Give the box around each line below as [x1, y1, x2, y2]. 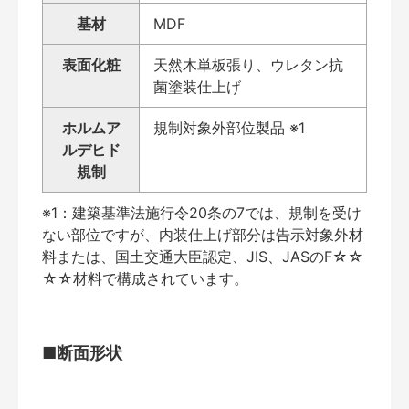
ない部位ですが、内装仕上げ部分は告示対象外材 [42, 225, 363, 244]
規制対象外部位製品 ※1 [153, 118, 305, 137]
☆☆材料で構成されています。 [42, 268, 248, 288]
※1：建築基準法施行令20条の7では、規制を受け [42, 203, 362, 222]
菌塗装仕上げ [153, 77, 241, 96]
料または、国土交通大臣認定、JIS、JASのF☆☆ [42, 246, 363, 266]
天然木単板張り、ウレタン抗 [153, 55, 343, 74]
